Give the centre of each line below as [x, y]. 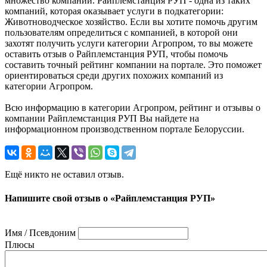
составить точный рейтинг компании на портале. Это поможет [133, 65]
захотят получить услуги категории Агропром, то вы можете [129, 44]
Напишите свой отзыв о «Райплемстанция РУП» [110, 198]
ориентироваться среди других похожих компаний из [114, 76]
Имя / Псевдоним [40, 232]
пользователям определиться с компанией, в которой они [121, 33]
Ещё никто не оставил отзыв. [64, 175]
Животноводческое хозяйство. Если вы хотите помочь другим [131, 22]
